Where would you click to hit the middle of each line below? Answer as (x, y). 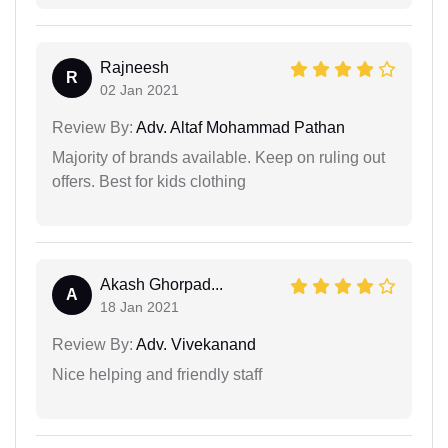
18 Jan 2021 (139, 306)
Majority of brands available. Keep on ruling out (218, 157)
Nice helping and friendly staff (157, 374)
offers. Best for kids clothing (149, 181)
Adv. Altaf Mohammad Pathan (239, 127)
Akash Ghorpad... (161, 284)
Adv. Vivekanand (194, 344)
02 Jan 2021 (139, 89)
